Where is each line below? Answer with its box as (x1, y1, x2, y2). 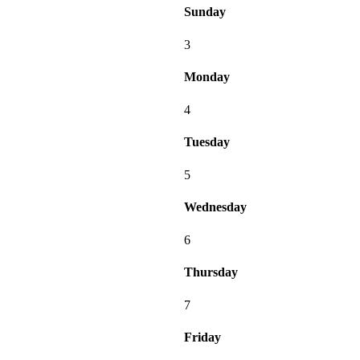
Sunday (184, 5, 226, 19)
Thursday (184, 265, 238, 280)
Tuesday (184, 135, 230, 149)
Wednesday (184, 200, 247, 215)
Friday (184, 330, 221, 345)
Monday (184, 70, 230, 84)
